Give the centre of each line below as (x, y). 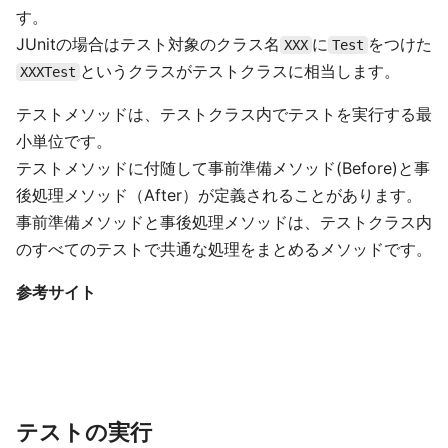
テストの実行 (84, 432)
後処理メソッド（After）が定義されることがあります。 (219, 195)
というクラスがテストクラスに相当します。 (240, 71)
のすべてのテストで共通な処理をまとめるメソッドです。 (224, 249)
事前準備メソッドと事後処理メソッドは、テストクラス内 (224, 222)
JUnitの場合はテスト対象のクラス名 (148, 44)
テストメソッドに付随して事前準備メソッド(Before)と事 (223, 168)
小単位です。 (64, 141)
